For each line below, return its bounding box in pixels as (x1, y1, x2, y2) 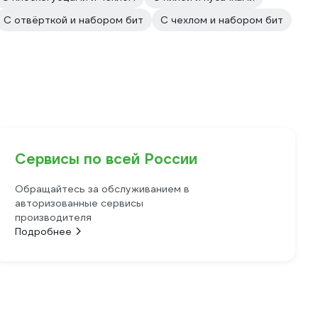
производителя (15, 211, 92, 224)
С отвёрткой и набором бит (4, 13, 143, 26)
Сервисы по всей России (15, 150, 198, 168)
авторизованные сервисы (15, 197, 144, 209)
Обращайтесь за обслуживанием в (15, 182, 190, 195)
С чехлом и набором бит (160, 13, 283, 26)
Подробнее (15, 225, 72, 238)
